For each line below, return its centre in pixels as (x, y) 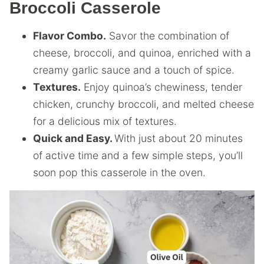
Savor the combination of (168, 36)
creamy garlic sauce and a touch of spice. (134, 70)
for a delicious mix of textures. (105, 121)
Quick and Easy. (74, 138)
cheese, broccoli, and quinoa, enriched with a (142, 53)
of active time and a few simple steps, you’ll (138, 155)
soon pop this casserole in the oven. (119, 172)
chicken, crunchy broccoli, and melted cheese (143, 104)
